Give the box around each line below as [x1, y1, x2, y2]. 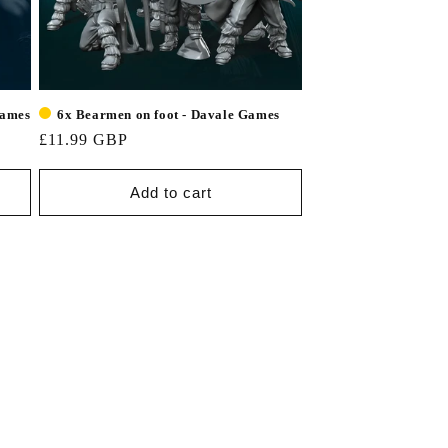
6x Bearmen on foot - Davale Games [57, 107, 280, 122]
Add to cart [129, 183, 212, 201]
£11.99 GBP [39, 131, 128, 148]
